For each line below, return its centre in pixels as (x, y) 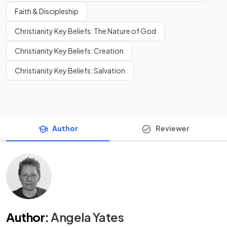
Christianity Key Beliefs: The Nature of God (85, 31)
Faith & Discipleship (47, 11)
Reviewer (172, 128)
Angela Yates (87, 217)
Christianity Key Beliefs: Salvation (70, 70)
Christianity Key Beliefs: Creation (69, 51)
